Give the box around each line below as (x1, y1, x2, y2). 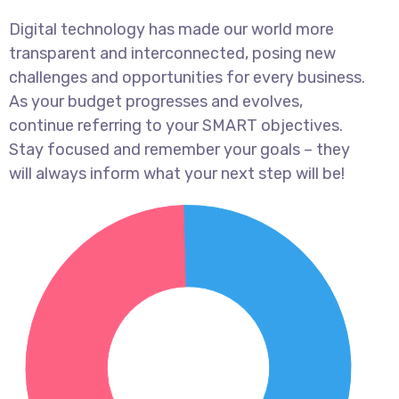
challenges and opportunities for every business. (9, 67, 365, 87)
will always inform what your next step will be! (9, 163, 345, 183)
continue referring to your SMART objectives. (9, 115, 343, 135)
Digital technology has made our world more (9, 19, 334, 39)
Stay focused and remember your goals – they (9, 139, 350, 159)
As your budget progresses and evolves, (9, 91, 303, 111)
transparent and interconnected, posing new (9, 43, 336, 63)
